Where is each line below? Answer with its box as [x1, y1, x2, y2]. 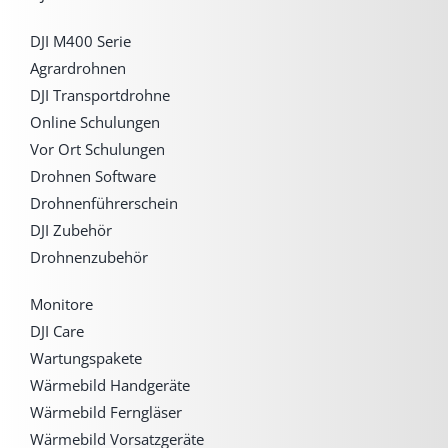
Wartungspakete [29, 348, 142, 369]
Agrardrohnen [29, 58, 126, 79]
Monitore [29, 294, 93, 315]
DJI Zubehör [29, 220, 112, 241]
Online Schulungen [29, 112, 160, 133]
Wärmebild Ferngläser [29, 402, 182, 423]
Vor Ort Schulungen [29, 139, 165, 160]
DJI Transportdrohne [29, 85, 170, 106]
